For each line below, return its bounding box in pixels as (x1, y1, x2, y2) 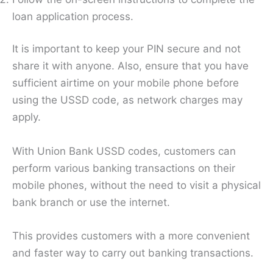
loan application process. (12, 10, 136, 23)
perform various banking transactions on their (12, 161, 235, 174)
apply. (12, 111, 41, 124)
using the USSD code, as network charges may (12, 94, 243, 107)
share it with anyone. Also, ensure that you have (12, 60, 249, 73)
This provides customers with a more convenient (12, 229, 250, 242)
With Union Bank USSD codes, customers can (12, 144, 236, 157)
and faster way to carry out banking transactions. (12, 246, 257, 259)
